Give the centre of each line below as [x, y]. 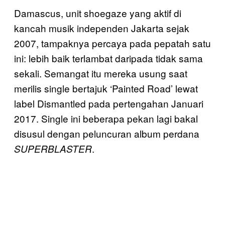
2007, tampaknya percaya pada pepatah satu [113, 43]
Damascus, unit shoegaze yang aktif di [98, 13]
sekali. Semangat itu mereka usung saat [101, 73]
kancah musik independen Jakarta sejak [102, 28]
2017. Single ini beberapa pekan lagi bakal [106, 118]
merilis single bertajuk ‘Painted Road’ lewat [106, 88]
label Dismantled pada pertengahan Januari [109, 103]
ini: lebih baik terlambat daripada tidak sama [108, 58]
